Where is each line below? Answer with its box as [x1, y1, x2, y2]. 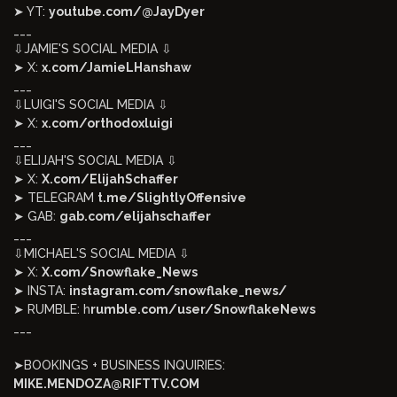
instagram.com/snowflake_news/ [69, 284, 287, 298]
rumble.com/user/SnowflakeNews [90, 302, 315, 316]
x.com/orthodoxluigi [42, 116, 173, 130]
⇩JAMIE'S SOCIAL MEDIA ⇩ [13, 42, 172, 56]
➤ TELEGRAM [13, 191, 97, 205]
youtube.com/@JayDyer [49, 4, 205, 19]
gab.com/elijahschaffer [59, 209, 211, 223]
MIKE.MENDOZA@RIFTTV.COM [13, 377, 199, 391]
